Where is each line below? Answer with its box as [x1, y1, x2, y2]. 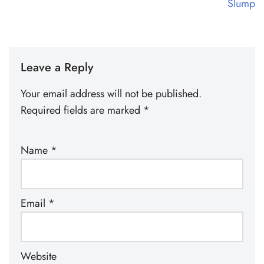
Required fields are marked [21, 102, 143, 118]
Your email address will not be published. [21, 85, 202, 101]
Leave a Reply [21, 58, 93, 76]
